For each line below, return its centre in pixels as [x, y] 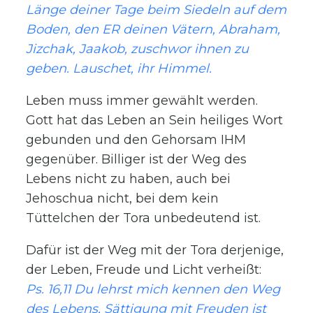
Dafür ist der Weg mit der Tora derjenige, [155, 250]
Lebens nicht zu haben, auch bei [129, 179]
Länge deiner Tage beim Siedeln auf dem [156, 9]
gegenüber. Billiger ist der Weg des [137, 159]
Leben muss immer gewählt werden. [142, 100]
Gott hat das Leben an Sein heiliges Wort [155, 120]
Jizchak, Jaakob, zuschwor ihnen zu [138, 49]
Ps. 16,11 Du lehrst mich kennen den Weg [153, 289]
